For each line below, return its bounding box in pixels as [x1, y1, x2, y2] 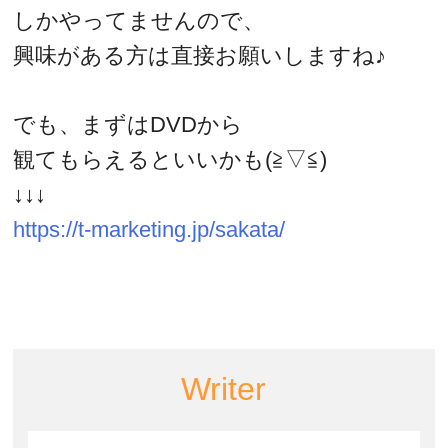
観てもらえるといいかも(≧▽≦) [13, 146, 328, 172]
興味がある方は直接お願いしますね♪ [13, 43, 387, 69]
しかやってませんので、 [13, 8, 266, 34]
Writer [181, 370, 267, 407]
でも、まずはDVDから [13, 111, 244, 137]
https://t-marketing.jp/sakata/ [13, 216, 286, 242]
